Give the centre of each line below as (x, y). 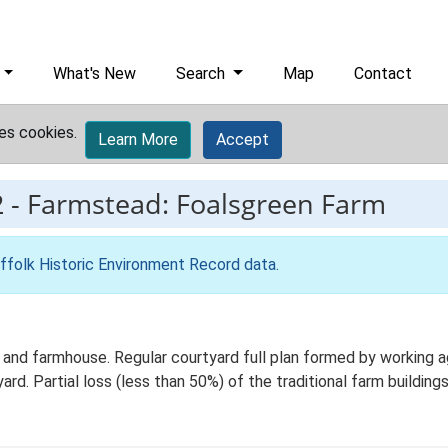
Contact (383, 73)
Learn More (138, 139)
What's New (95, 73)
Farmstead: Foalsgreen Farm (206, 203)
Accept (242, 139)
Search (203, 73)
